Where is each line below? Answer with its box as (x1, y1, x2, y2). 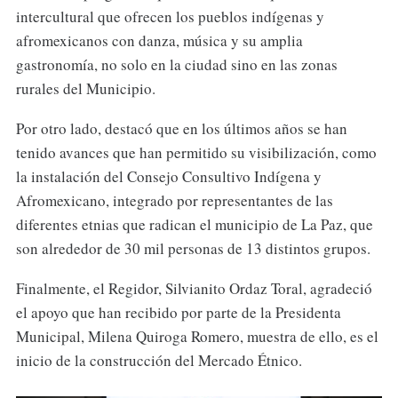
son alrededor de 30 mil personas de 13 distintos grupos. (15, 238, 370, 259)
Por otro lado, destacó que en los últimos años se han (15, 118, 347, 139)
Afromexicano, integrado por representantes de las (15, 190, 333, 211)
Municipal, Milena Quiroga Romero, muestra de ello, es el (15, 326, 378, 347)
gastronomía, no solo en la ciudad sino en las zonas (15, 54, 338, 76)
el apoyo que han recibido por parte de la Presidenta (15, 302, 341, 323)
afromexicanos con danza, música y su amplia (15, 30, 303, 52)
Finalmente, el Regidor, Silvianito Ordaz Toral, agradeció (15, 278, 372, 299)
